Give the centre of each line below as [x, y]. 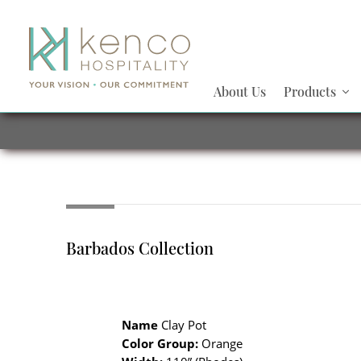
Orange [221, 343]
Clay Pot [183, 325]
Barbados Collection [139, 248]
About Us [240, 91]
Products [309, 91]
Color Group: [160, 343]
